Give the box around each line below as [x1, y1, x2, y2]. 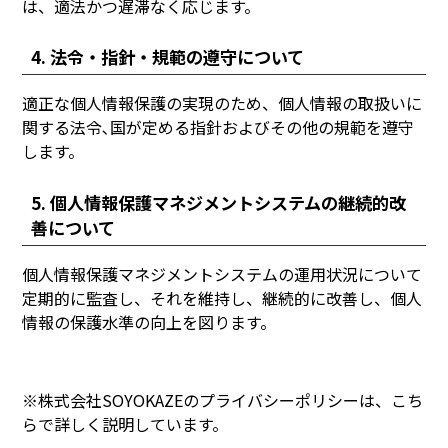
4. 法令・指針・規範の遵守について [30, 44, 304, 70]
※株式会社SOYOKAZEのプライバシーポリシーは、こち [22, 387, 424, 412]
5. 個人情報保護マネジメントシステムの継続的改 [30, 189, 406, 215]
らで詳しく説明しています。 [22, 411, 229, 436]
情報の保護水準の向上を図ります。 [22, 309, 277, 334]
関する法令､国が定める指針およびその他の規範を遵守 [22, 115, 415, 140]
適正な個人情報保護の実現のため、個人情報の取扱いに [22, 91, 423, 116]
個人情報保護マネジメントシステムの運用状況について [22, 261, 423, 286]
